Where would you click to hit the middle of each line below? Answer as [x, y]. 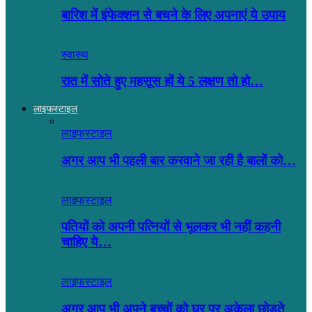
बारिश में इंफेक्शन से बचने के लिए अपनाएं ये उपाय [173, 15]
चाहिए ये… [86, 242]
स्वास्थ [75, 54]
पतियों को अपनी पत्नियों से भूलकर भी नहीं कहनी [171, 227]
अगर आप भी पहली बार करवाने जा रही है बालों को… [179, 160]
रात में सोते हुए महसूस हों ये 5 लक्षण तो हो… [162, 81]
